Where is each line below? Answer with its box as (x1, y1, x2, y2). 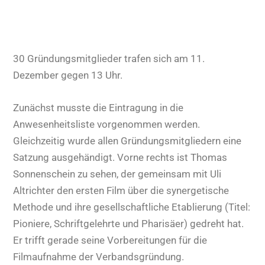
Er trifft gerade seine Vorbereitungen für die (13, 234, 208, 246)
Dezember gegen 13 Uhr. (13, 69, 123, 81)
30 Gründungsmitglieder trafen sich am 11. (13, 52, 205, 64)
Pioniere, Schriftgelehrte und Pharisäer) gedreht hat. (13, 217, 244, 230)
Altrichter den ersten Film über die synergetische (13, 184, 230, 196)
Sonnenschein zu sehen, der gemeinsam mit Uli (13, 167, 222, 180)
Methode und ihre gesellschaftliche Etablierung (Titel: (13, 201, 251, 213)
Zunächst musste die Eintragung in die (13, 101, 184, 114)
